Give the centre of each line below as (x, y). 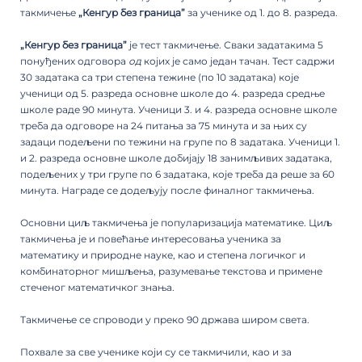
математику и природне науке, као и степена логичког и (163, 255)
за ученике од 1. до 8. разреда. (261, 12)
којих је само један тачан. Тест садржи (239, 61)
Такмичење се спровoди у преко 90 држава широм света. (165, 319)
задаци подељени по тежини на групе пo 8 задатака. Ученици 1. (180, 141)
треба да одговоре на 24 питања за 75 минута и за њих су (164, 125)
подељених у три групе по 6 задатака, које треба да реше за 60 (177, 174)
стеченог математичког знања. (97, 287)
